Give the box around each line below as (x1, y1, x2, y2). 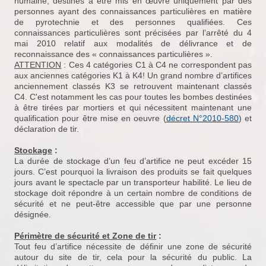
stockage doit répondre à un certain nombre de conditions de (14, 188, 252, 198)
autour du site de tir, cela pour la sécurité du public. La (14, 252, 252, 262)
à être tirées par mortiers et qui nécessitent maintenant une (14, 103, 252, 113)
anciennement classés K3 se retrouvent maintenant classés (14, 81, 252, 91)
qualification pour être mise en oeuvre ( (14, 113, 166, 123)
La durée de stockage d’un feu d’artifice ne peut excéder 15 (14, 156, 252, 166)
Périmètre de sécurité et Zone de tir (14, 231, 156, 241)
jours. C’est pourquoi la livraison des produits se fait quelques (14, 167, 252, 177)
